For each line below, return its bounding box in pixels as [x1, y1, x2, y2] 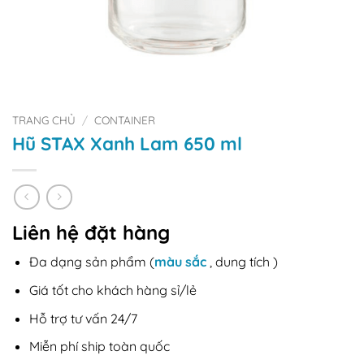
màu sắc [154, 253, 206, 271]
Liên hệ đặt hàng [12, 220, 170, 245]
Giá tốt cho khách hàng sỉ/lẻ [28, 282, 197, 299]
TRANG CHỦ [12, 113, 76, 127]
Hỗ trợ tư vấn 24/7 [28, 310, 137, 327]
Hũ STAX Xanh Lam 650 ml [12, 132, 242, 155]
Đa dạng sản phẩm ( [28, 253, 154, 271]
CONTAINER [94, 113, 156, 127]
